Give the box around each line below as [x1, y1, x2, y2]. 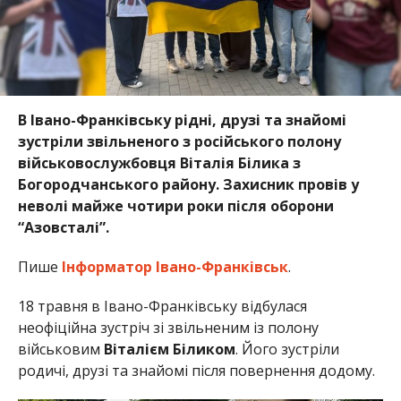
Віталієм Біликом [103, 338, 235, 359]
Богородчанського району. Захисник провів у [17, 174, 359, 194]
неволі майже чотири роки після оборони [17, 195, 334, 216]
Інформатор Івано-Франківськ [61, 256, 288, 277]
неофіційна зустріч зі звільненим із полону [17, 317, 319, 337]
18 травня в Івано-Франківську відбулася [17, 295, 307, 316]
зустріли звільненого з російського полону [17, 131, 341, 151]
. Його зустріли [235, 338, 339, 359]
